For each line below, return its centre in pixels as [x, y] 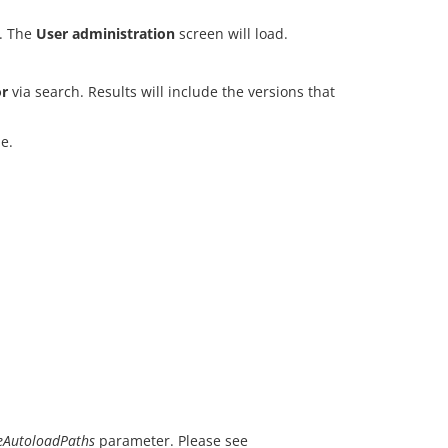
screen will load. [231, 33]
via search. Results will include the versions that [171, 91]
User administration [105, 33]
